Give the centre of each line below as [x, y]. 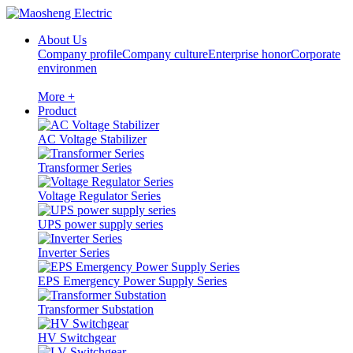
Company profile [80, 54]
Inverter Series [74, 253]
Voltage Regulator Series [99, 196]
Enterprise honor [249, 54]
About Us [62, 40]
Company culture [165, 54]
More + [56, 97]
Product [57, 111]
